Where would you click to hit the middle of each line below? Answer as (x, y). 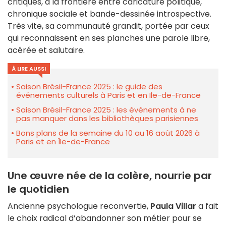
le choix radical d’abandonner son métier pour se (105, 218)
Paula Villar (173, 206)
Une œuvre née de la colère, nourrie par (110, 176)
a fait (207, 206)
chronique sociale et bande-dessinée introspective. (109, 14)
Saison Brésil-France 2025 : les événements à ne (106, 110)
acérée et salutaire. (46, 50)
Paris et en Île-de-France (63, 142)
